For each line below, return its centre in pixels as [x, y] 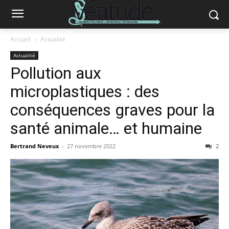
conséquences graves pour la [112, 110]
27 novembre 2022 [91, 146]
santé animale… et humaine [106, 128]
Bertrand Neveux [35, 146]
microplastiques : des [85, 91]
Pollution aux [56, 73]
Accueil [20, 39]
